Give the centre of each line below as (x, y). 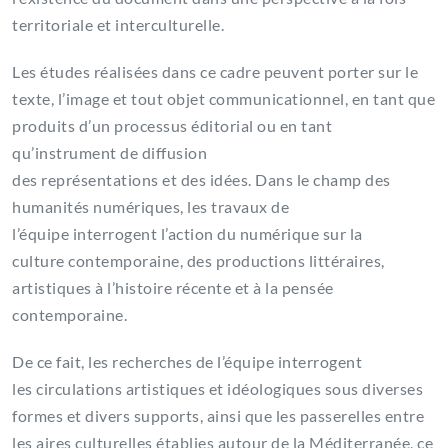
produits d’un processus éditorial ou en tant (172, 126)
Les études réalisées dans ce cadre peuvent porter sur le (215, 72)
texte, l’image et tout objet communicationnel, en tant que (223, 99)
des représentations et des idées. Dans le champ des (201, 180)
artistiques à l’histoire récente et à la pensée (173, 288)
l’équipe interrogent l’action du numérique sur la (187, 234)
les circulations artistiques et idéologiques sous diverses (217, 389)
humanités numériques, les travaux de (150, 207)
